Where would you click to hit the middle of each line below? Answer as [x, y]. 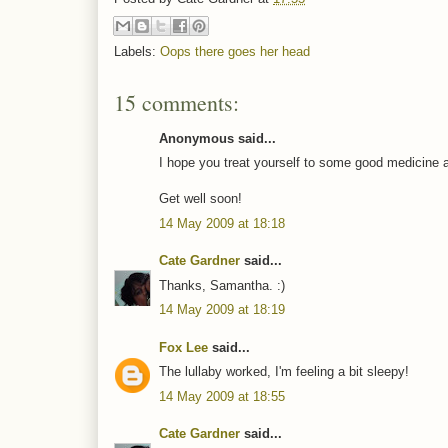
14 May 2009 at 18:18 [222, 223]
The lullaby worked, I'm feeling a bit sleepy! [284, 372]
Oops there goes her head [235, 51]
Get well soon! [200, 199]
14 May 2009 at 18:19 [222, 310]
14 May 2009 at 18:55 [222, 396]
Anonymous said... [217, 138]
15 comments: [176, 102]
